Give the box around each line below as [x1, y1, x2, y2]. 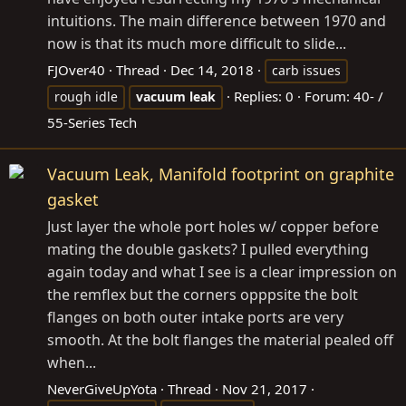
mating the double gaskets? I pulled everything [47, 239, 369, 260]
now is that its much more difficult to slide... [47, 34, 346, 54]
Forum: [304, 87, 353, 106]
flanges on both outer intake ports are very [47, 307, 343, 328]
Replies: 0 [234, 87, 294, 106]
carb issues [272, 62, 341, 80]
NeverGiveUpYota [47, 380, 157, 399]
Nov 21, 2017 [222, 380, 307, 399]
